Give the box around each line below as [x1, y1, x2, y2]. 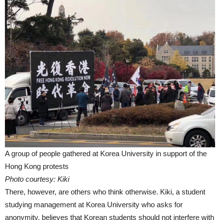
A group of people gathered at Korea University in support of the [5, 149, 207, 158]
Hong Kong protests [5, 162, 69, 171]
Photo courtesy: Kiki [5, 175, 69, 184]
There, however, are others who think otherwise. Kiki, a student [5, 188, 205, 196]
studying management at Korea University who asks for [5, 200, 183, 209]
